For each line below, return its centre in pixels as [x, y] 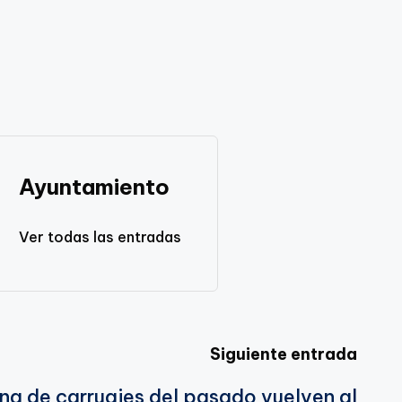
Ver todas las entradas [100, 236]
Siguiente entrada [284, 354]
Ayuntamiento [94, 186]
